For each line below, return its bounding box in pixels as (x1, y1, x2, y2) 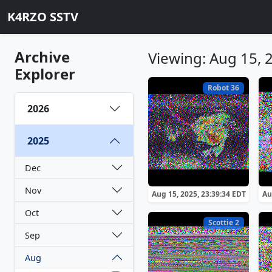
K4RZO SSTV (7, 8, 78, 25)
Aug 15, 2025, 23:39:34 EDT (151, 189, 246, 199)
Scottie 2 (208, 217, 240, 228)
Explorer (15, 64, 75, 84)
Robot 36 (208, 83, 240, 93)
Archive (15, 47, 70, 67)
